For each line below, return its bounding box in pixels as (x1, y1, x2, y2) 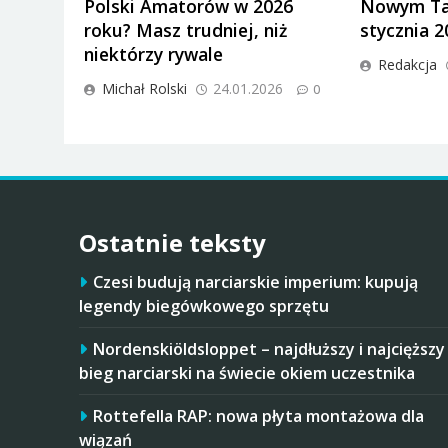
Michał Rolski (102, 78, 187, 98)
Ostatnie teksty (79, 225, 266, 259)
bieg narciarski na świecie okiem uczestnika (79, 361, 415, 384)
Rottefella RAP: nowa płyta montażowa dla (93, 404, 424, 427)
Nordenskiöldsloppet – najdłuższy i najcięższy (93, 337, 445, 360)
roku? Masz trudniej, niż (84, 17, 287, 42)
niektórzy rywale (84, 41, 223, 66)
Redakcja (377, 54, 437, 74)
